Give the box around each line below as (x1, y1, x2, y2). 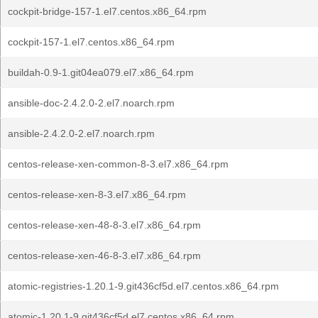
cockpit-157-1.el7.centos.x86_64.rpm (8, 36, 175, 48)
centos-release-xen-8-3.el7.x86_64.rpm (8, 189, 186, 200)
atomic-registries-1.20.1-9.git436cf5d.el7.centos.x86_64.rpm (8, 280, 279, 292)
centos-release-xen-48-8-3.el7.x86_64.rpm (8, 219, 201, 231)
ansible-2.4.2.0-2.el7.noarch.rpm (8, 128, 155, 139)
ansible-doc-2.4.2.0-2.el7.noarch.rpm (8, 97, 175, 109)
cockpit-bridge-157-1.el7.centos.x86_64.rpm (8, 6, 207, 17)
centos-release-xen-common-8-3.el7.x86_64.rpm (8, 158, 229, 170)
